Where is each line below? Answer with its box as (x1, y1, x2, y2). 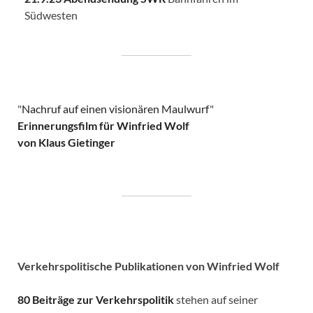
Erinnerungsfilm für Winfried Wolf (17, 118, 189, 132)
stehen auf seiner (174, 292, 258, 306)
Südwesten (24, 8, 78, 22)
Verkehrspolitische (17, 259, 112, 272)
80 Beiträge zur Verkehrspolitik (17, 292, 174, 306)
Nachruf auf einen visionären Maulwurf (22, 101, 210, 115)
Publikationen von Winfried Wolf (115, 259, 279, 272)
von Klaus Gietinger (17, 135, 115, 149)
